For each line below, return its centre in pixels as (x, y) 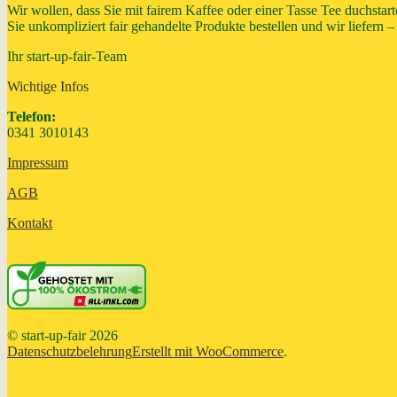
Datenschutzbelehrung (70, 352)
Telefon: (31, 117)
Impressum (38, 163)
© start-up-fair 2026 (62, 336)
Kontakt (30, 223)
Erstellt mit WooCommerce (208, 352)
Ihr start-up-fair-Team (67, 57)
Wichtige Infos (48, 87)
